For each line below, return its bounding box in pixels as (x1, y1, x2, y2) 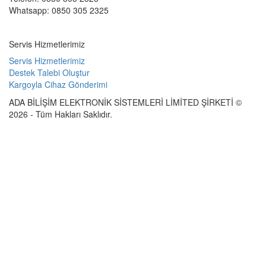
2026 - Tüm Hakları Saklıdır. (9, 108, 112, 121)
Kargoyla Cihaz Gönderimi (9, 78, 107, 91)
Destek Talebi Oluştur (9, 66, 90, 79)
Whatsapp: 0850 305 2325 (9, 4, 109, 17)
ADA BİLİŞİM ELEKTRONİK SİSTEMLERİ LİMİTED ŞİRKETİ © (9, 96, 242, 109)
